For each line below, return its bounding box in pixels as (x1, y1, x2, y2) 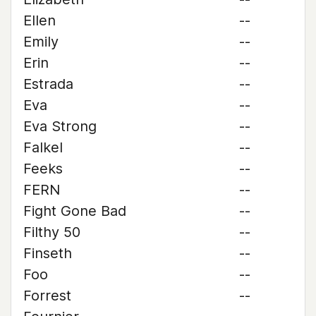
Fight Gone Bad (23, 202, 126, 219)
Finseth (23, 245, 72, 262)
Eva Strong (23, 118, 97, 135)
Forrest (23, 287, 71, 304)
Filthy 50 (23, 224, 80, 241)
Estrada (23, 75, 73, 92)
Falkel (23, 139, 63, 156)
